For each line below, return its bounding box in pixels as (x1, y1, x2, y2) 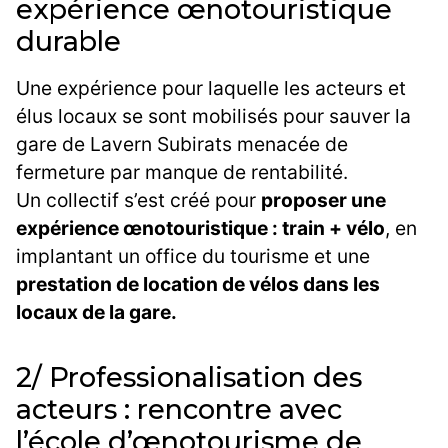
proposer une (261, 188, 386, 213)
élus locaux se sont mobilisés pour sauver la (16, 104, 411, 129)
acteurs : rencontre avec (16, 393, 342, 427)
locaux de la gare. (16, 300, 177, 325)
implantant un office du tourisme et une (16, 244, 370, 269)
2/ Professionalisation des (16, 361, 362, 395)
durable (16, 25, 121, 59)
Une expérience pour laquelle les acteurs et (16, 76, 406, 101)
